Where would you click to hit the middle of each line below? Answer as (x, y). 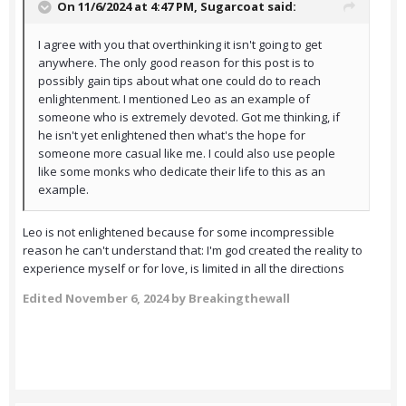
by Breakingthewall (229, 299)
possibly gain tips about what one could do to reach (179, 81)
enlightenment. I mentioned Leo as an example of (174, 99)
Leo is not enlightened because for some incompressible (179, 232)
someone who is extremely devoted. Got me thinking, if (189, 117)
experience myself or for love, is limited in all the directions (185, 269)
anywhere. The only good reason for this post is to (176, 63)
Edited (44, 299)
